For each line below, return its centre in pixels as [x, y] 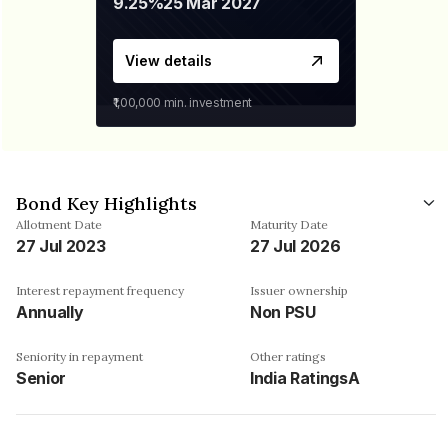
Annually [50, 311]
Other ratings [288, 356]
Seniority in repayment [79, 356]
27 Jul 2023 [61, 245]
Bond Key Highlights [106, 203]
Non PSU [283, 311]
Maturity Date [289, 224]
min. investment [207, 102]
